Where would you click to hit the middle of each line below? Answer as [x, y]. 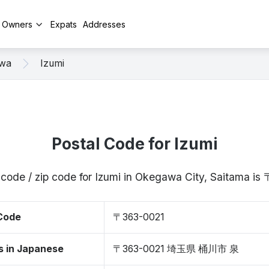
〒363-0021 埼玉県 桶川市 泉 [176, 249]
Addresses [104, 24]
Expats [64, 24]
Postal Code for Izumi [134, 144]
